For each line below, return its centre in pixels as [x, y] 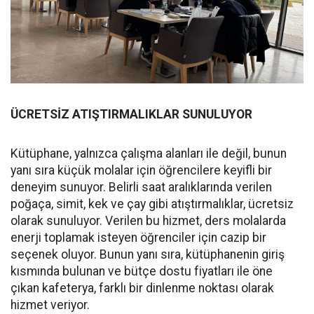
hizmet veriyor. [50, 305]
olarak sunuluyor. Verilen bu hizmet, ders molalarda [148, 221]
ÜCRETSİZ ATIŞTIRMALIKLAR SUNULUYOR [131, 115]
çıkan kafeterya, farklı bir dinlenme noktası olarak [142, 288]
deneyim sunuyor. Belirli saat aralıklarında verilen [141, 187]
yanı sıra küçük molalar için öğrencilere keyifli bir [141, 171]
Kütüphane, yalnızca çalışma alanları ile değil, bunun [149, 154]
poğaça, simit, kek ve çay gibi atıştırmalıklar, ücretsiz [152, 204]
